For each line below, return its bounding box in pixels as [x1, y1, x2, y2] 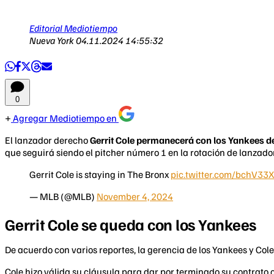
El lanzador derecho [5, 133, 90, 146]
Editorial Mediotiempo [29, 21, 117, 34]
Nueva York [29, 34, 76, 46]
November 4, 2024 [97, 190, 173, 202]
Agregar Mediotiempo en [11, 111, 119, 124]
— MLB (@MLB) [29, 190, 97, 202]
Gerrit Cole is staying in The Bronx [29, 168, 171, 180]
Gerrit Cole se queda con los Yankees [5, 214, 256, 235]
